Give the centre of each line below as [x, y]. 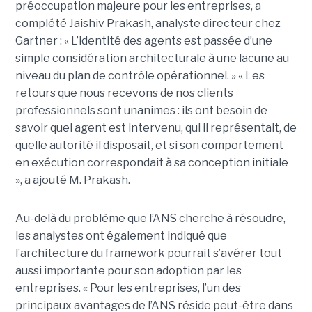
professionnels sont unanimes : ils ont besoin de [141, 111]
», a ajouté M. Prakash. [72, 180]
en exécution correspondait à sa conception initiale [151, 163]
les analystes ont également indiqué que [121, 236]
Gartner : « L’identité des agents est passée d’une [143, 41]
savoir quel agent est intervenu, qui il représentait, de [156, 128]
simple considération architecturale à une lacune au [152, 58]
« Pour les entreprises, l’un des [162, 288]
